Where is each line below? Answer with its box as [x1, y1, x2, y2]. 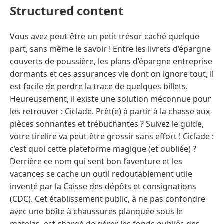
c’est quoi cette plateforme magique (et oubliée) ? [10, 143, 196, 154]
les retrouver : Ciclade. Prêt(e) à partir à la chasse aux [10, 105, 210, 117]
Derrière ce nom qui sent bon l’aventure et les [10, 155, 182, 167]
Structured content [10, 2, 123, 19]
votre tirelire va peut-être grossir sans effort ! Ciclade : [10, 130, 214, 142]
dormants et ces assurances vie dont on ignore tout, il [10, 68, 214, 79]
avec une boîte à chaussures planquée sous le [10, 205, 183, 217]
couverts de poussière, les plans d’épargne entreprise [10, 55, 212, 67]
